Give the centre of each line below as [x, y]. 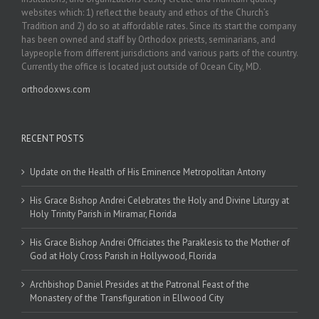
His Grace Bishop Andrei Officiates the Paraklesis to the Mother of [160, 242]
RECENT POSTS [53, 138]
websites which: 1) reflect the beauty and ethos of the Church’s [145, 12]
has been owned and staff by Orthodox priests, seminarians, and [148, 39]
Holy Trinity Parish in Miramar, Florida [103, 214]
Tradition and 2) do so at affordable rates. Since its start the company [159, 26]
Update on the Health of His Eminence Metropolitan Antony [148, 172]
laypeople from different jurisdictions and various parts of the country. [159, 53]
